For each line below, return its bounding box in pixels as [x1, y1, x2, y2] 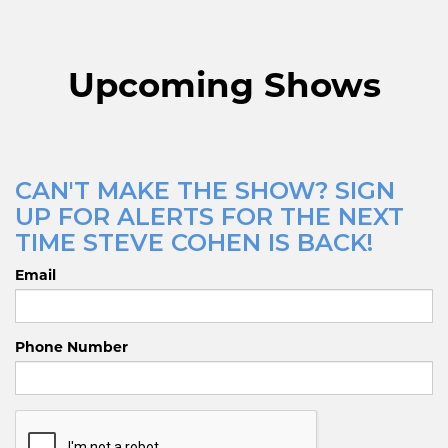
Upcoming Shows [67, 63, 381, 106]
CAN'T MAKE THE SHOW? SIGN [15, 175, 395, 205]
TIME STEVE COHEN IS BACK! [15, 227, 373, 257]
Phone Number [15, 337, 128, 356]
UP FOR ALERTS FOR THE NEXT [15, 201, 404, 231]
